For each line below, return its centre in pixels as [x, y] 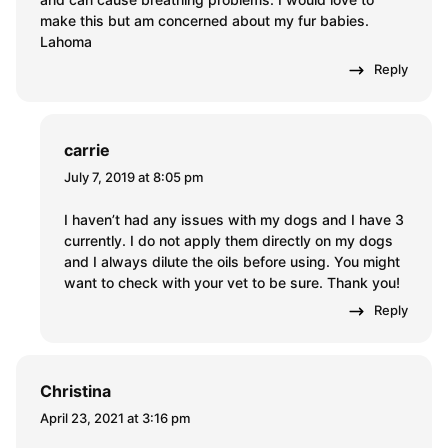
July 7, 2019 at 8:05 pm [133, 177]
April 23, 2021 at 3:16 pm [115, 418]
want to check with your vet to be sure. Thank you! [232, 283]
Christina [75, 391]
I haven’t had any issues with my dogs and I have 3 [234, 220]
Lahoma [66, 42]
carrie [87, 150]
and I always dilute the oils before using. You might [232, 262]
